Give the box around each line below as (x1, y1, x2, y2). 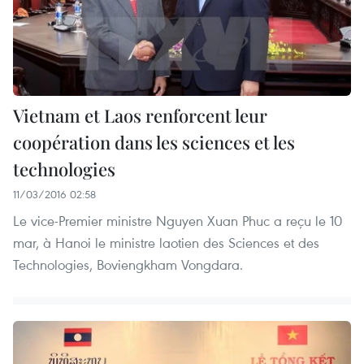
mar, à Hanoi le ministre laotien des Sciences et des (13, 232, 319, 252)
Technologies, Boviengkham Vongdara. (13, 254, 243, 274)
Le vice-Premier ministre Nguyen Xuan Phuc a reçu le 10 (13, 210, 342, 230)
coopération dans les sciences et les (13, 129, 295, 154)
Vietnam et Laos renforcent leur (13, 102, 267, 128)
